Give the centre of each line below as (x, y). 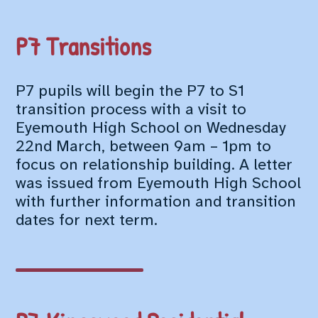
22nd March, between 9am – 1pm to (144, 147)
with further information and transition (156, 203)
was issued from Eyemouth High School (159, 184)
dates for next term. (87, 221)
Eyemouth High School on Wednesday (151, 129)
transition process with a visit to (131, 110)
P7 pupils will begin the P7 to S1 (130, 92)
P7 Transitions (84, 46)
